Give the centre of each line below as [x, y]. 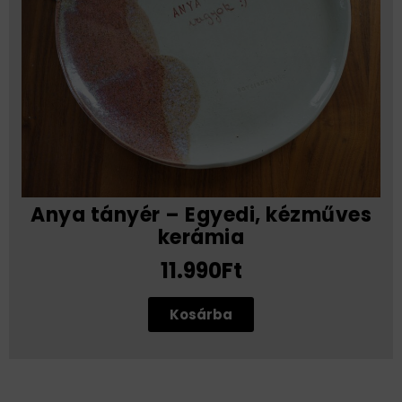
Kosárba [201, 315]
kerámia [201, 238]
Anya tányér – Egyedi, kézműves [201, 215]
